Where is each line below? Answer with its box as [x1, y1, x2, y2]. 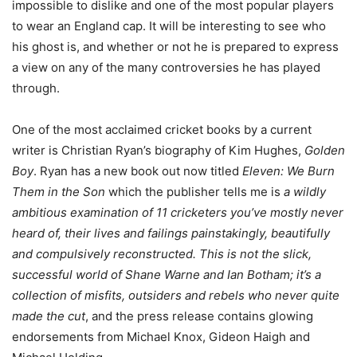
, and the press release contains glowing [85, 308, 313, 324]
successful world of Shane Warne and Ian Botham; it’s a [12, 267, 321, 283]
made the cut [12, 308, 85, 324]
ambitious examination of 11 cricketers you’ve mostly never [12, 205, 343, 221]
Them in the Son [12, 184, 105, 200]
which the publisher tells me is [105, 184, 284, 200]
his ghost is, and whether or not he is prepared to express [12, 39, 339, 55]
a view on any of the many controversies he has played [12, 60, 320, 76]
